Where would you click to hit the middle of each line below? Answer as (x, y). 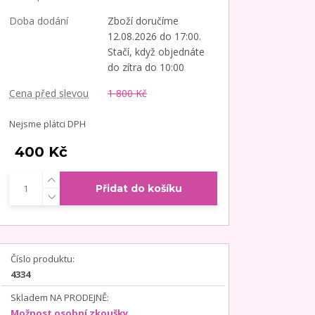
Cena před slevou (49, 93)
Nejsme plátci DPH (47, 123)
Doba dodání (39, 20)
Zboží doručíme (143, 20)
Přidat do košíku (139, 188)
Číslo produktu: (42, 258)
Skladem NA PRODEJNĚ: (59, 297)
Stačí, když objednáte (156, 51)
